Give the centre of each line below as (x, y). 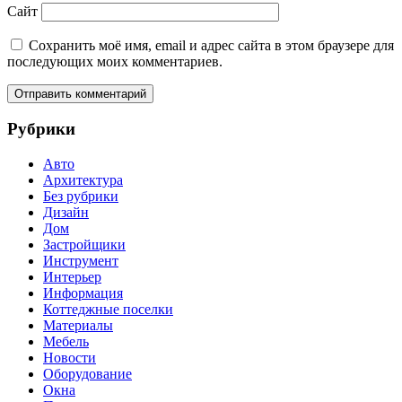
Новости (70, 358)
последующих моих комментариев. (115, 61)
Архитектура (83, 180)
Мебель (66, 342)
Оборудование (87, 374)
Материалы (78, 326)
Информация (83, 293)
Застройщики (84, 245)
